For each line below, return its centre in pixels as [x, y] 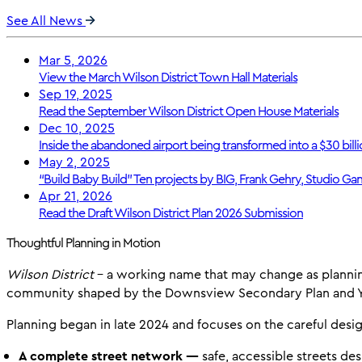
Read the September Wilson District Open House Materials [189, 112]
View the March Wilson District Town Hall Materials [168, 78]
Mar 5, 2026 [73, 61]
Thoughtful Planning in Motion [83, 243]
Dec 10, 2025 [77, 128]
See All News [46, 21]
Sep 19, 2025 [76, 95]
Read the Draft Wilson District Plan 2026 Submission [171, 213]
